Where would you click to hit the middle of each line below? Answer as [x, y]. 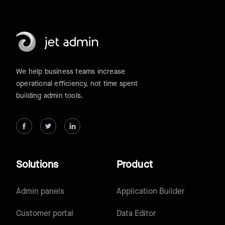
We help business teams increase [71, 72]
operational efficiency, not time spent [77, 84]
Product [135, 165]
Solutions [37, 165]
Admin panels [40, 192]
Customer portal [45, 214]
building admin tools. [50, 96]
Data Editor [136, 214]
